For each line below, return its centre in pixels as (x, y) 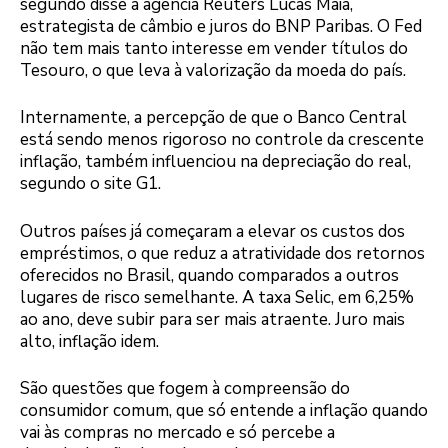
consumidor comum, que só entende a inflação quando (224, 411)
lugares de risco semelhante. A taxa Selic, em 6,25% (217, 297)
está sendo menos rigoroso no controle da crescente (222, 140)
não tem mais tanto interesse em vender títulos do (214, 48)
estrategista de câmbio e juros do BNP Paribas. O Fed (221, 26)
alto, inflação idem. (89, 341)
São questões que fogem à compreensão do (185, 389)
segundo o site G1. (90, 184)
